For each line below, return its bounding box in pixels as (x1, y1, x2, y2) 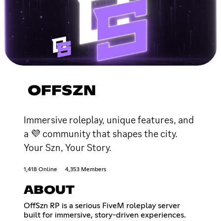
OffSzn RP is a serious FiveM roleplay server (24, 201, 180, 210)
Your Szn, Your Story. (24, 141, 111, 154)
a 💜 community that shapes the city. (24, 127, 178, 140)
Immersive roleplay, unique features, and (24, 113, 194, 126)
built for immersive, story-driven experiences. (24, 211, 186, 219)
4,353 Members (65, 166, 106, 173)
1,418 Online (24, 166, 57, 173)
